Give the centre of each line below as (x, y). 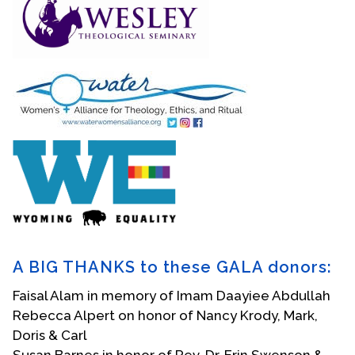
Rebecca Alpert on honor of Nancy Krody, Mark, (165, 315)
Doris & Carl (50, 335)
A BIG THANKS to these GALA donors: (172, 267)
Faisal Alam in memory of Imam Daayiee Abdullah (172, 295)
